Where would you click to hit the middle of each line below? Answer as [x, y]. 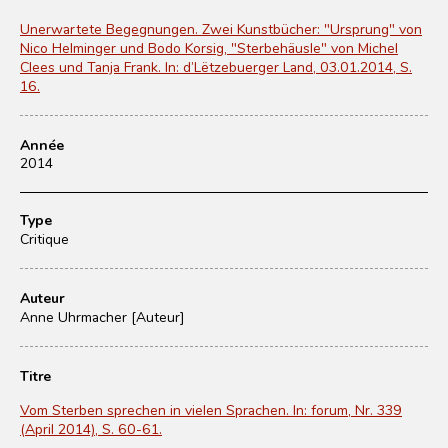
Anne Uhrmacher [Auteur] [102, 316]
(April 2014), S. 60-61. [91, 428]
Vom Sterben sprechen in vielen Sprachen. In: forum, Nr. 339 [211, 409]
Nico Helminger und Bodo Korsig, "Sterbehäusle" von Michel [209, 47]
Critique [44, 238]
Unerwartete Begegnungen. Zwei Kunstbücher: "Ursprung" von [221, 28]
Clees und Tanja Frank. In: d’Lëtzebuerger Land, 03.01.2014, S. [216, 66]
